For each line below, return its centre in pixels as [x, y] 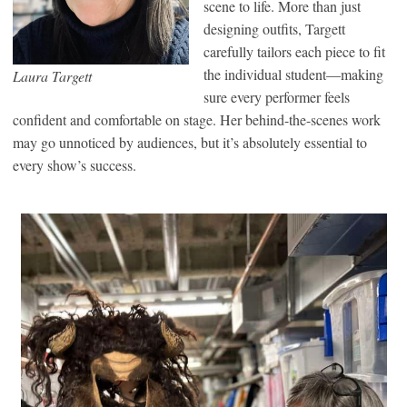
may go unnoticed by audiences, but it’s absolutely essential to [190, 142]
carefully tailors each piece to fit [294, 51]
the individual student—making [293, 74]
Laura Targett [52, 75]
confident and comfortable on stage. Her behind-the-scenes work [197, 119]
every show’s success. [74, 164]
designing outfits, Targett [274, 28]
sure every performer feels [277, 96]
